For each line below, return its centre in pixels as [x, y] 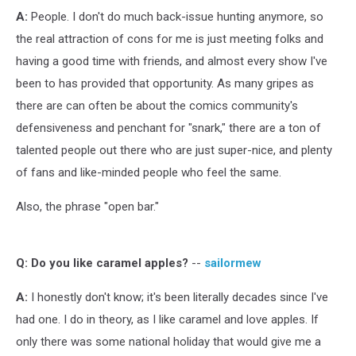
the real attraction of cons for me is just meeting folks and [170, 39]
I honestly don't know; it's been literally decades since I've [178, 297]
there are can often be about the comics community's [157, 105]
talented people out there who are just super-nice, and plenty [174, 150]
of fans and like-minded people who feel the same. [149, 172]
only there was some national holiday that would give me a [168, 341]
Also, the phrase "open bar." [87, 206]
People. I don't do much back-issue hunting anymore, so [176, 16]
